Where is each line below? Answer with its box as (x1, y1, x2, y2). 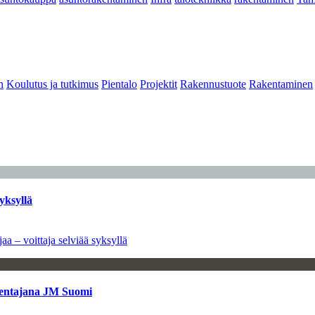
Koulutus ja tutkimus (6, 77, 98, 90)
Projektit (140, 77, 177, 90)
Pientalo (101, 77, 137, 90)
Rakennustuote (180, 77, 246, 90)
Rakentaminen (249, 77, 313, 90)
